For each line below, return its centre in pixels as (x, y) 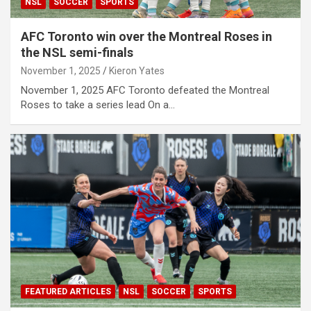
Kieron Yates (137, 70)
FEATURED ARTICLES (68, 292)
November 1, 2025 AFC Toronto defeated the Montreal (145, 90)
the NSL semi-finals (77, 52)
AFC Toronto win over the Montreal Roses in (146, 36)
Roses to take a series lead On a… (98, 104)
